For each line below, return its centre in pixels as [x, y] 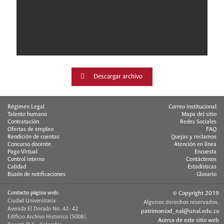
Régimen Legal [26, 107]
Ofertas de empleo [30, 129]
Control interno [26, 159]
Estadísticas [202, 167]
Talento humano [27, 114]
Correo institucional [192, 107]
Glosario [206, 174]
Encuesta [205, 152]
